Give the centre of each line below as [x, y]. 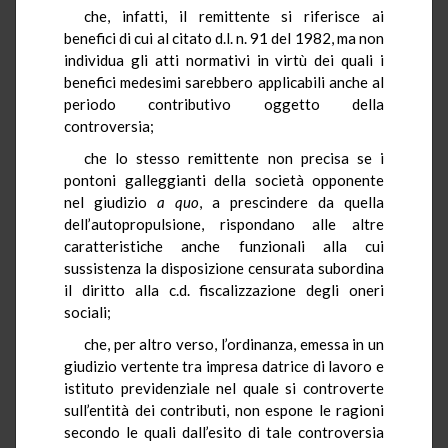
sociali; [87, 311]
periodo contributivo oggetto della [224, 103]
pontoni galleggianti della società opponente [224, 179]
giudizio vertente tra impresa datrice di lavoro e [224, 365]
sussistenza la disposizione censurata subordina [224, 267]
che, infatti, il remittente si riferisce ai [234, 15]
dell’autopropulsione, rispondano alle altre [224, 223]
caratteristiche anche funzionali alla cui [224, 245]
